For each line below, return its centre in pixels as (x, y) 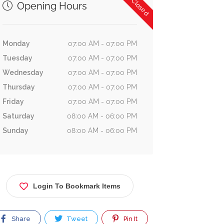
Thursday (18, 87)
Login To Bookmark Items (76, 186)
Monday (16, 43)
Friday (13, 101)
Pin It (130, 219)
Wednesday (23, 72)
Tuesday (17, 58)
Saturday (18, 116)
